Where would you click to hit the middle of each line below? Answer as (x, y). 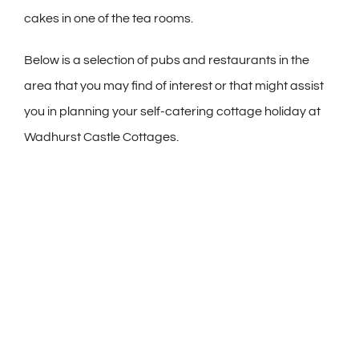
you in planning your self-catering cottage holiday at (172, 112)
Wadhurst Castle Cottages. (101, 137)
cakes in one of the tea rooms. (109, 19)
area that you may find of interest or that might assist (174, 86)
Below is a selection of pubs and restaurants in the (167, 61)
